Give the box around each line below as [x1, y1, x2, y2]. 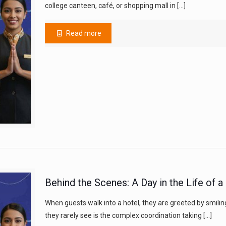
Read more [66, 29, 102, 37]
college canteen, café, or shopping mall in [44, 1, 176, 10]
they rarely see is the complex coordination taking [44, 211, 202, 220]
